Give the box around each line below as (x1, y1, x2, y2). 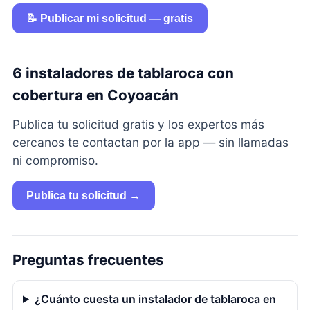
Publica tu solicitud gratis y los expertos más (12, 116, 264, 131)
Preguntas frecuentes (12, 250, 164, 268)
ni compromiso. (12, 152, 98, 167)
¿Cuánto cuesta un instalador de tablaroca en (34, 291, 276, 306)
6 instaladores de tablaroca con (12, 64, 234, 82)
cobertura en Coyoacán (12, 86, 179, 104)
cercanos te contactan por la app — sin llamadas (12, 134, 289, 149)
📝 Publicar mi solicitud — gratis (26, 12, 194, 24)
